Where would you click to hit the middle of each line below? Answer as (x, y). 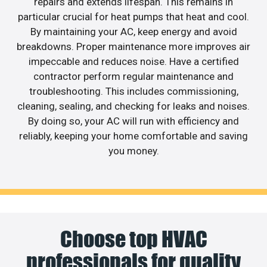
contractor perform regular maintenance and (133, 77)
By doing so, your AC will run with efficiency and (133, 121)
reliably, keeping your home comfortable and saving (133, 136)
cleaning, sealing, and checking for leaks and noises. (133, 106)
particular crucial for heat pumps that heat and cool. (133, 17)
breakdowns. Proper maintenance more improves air (133, 47)
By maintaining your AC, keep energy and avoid (133, 32)
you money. (133, 151)
